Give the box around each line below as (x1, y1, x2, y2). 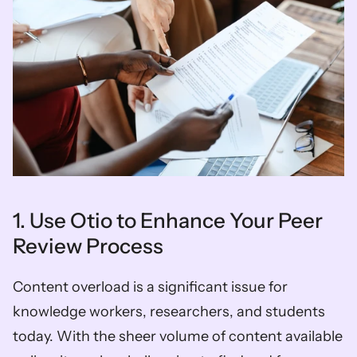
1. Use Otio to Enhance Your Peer (13, 207, 323, 233)
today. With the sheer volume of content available (13, 327, 343, 345)
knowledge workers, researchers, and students (13, 302, 325, 320)
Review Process (13, 233, 167, 259)
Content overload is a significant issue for (13, 277, 288, 296)
